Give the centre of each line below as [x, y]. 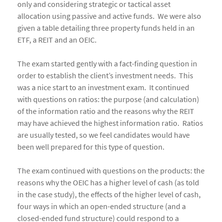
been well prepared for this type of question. [91, 147]
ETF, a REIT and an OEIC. [57, 40]
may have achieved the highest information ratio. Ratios [110, 123]
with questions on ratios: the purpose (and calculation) [108, 99]
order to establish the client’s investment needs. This [105, 76]
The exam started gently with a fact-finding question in [107, 64]
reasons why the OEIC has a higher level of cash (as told [108, 183]
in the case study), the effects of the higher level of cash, [109, 194]
